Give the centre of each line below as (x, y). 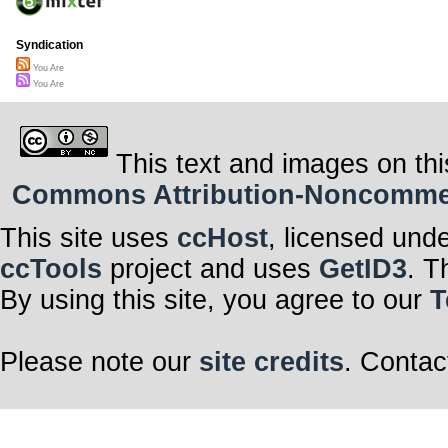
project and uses (210, 268)
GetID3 (363, 268)
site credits (271, 361)
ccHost (222, 237)
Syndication (49, 45)
